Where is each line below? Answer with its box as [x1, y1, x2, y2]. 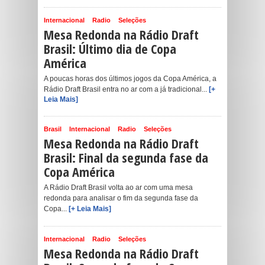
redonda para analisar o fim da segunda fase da [44, 194, 198, 202]
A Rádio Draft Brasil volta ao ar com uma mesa [44, 183, 193, 192]
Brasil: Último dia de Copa [44, 40, 176, 57]
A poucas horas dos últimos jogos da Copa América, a [44, 75, 216, 83]
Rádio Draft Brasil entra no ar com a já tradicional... [44, 85, 209, 93]
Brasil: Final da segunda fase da [44, 148, 208, 166]
